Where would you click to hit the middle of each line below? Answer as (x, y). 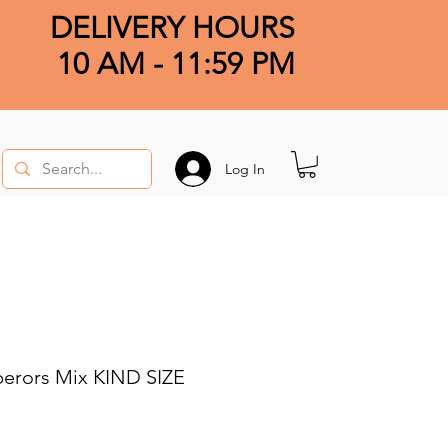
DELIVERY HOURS (172, 28)
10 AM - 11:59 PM (176, 64)
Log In (244, 168)
